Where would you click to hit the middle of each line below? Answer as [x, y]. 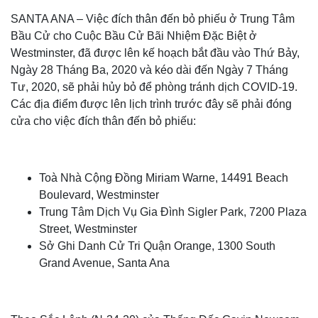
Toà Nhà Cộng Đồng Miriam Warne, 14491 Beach [164, 178]
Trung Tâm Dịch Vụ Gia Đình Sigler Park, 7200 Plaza [173, 212]
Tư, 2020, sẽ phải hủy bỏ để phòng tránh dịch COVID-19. [154, 87]
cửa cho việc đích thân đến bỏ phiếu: [103, 121]
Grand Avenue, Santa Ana [104, 263]
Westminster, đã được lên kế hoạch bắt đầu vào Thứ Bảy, [155, 53]
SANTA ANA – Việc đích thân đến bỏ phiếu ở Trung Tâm [153, 19]
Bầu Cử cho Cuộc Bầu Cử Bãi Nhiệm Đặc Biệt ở [134, 36]
